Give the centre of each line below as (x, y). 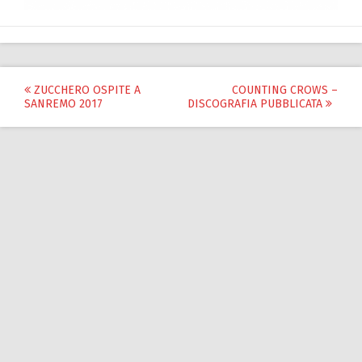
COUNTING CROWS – (285, 90)
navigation (83, 118)
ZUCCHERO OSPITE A (86, 90)
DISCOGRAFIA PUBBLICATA (257, 103)
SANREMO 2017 (63, 103)
